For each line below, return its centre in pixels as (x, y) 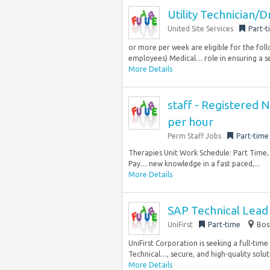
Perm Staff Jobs (194, 136)
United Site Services (200, 29)
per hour (190, 122)
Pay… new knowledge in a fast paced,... (194, 164)
